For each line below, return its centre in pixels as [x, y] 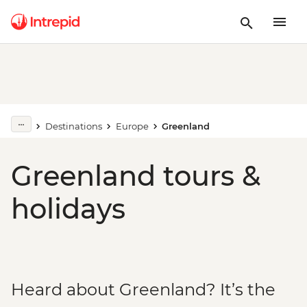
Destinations [73, 126]
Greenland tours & [136, 176]
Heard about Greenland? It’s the [143, 290]
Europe [132, 126]
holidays [68, 209]
